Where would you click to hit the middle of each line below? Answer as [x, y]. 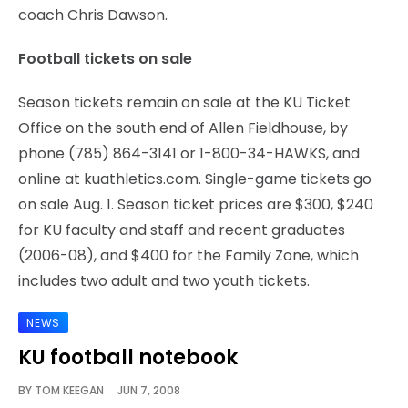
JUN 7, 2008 [142, 390]
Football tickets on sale [105, 58]
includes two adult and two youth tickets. [164, 280]
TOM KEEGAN [69, 390]
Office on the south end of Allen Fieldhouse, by [183, 127]
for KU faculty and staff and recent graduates [182, 229]
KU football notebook [128, 357]
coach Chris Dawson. [93, 15]
